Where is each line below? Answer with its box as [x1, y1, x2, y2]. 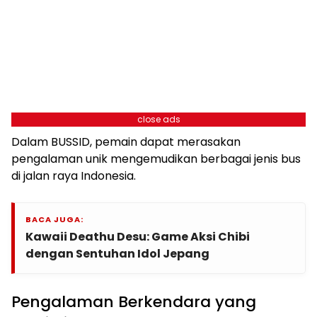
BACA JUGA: [25, 214, 83, 226]
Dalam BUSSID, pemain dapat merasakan [11, 134, 241, 151]
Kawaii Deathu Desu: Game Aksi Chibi [25, 229, 250, 246]
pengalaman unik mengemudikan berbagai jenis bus [11, 151, 301, 168]
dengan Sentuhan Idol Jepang [25, 246, 209, 263]
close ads [137, 113, 180, 126]
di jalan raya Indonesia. [11, 168, 136, 185]
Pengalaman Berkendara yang [11, 291, 256, 313]
